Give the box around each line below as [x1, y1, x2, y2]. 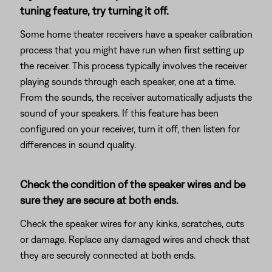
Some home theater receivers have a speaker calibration [20, 29, 253, 39]
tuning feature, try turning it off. [20, 4, 169, 17]
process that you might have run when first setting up [20, 44, 244, 55]
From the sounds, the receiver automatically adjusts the [20, 92, 252, 103]
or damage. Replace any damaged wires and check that [20, 234, 250, 245]
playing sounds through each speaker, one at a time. [20, 76, 236, 87]
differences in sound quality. [20, 139, 136, 150]
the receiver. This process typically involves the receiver [20, 60, 247, 71]
